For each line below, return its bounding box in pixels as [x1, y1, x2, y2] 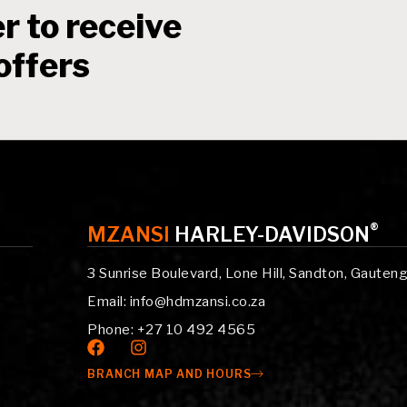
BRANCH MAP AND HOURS [87, 366, 252, 381]
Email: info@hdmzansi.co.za [87, 293, 266, 310]
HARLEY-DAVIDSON [174, 222, 371, 246]
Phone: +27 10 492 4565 [87, 321, 256, 338]
